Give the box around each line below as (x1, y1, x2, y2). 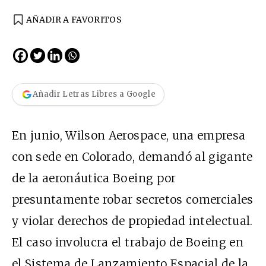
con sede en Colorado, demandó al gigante (12, 149, 253, 164)
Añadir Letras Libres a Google (33, 89, 156, 100)
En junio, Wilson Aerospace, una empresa (12, 128, 246, 142)
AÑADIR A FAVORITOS (26, 14, 122, 25)
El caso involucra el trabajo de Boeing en (12, 235, 244, 249)
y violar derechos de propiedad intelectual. (12, 213, 253, 228)
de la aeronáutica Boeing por (12, 170, 176, 185)
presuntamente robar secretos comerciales (12, 192, 254, 207)
